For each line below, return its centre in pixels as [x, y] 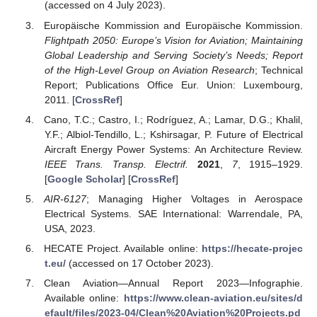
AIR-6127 [65, 198]
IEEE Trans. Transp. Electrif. [116, 164]
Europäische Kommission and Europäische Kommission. [173, 25]
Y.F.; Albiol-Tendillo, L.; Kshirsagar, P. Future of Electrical [173, 134]
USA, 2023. [70, 228]
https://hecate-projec [252, 248]
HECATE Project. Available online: [123, 248]
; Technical [279, 70]
